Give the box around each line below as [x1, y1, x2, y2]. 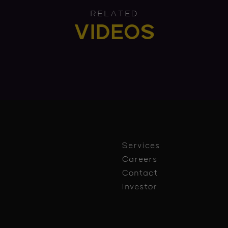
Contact [122, 170, 158, 177]
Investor [122, 184, 157, 191]
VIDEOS [73, 24, 155, 43]
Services [122, 142, 160, 150]
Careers [122, 156, 157, 163]
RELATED [90, 11, 138, 18]
